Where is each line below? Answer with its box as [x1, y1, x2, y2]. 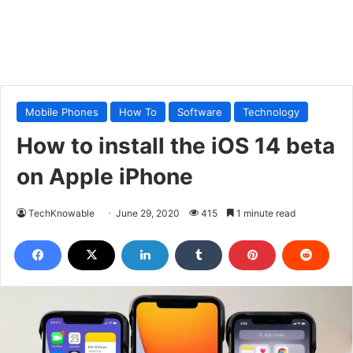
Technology [243, 105, 299, 118]
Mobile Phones [25, 105, 98, 118]
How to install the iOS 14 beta [17, 132, 335, 159]
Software [177, 105, 222, 118]
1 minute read [234, 206, 295, 219]
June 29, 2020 [116, 206, 180, 219]
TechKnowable [28, 206, 95, 219]
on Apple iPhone [17, 162, 193, 190]
